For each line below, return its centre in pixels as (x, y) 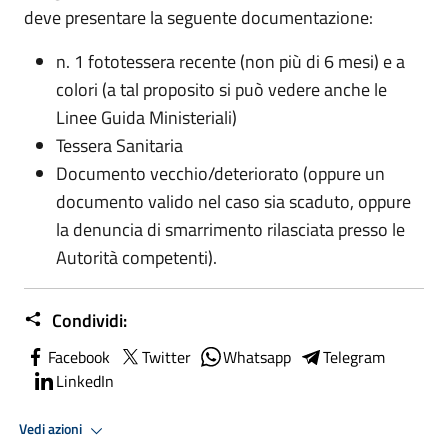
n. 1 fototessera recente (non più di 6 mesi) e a (230, 61)
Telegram (354, 356)
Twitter (166, 356)
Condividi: (87, 320)
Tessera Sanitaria (119, 145)
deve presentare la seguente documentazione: (198, 17)
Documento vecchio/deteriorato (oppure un (220, 173)
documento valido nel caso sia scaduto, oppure (233, 201)
